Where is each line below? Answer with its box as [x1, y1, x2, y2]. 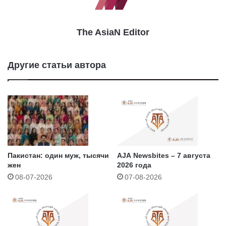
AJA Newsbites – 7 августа [117, 151, 210, 160]
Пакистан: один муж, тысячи [8, 151, 109, 160]
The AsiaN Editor [77, 27, 149, 38]
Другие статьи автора [8, 60, 106, 71]
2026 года [117, 161, 151, 169]
